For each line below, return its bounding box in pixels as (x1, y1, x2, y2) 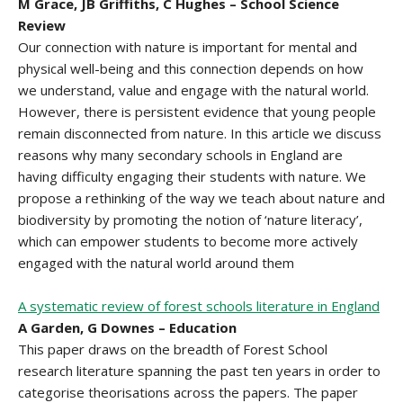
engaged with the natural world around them (18, 254, 294, 272)
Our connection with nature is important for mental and (18, 38, 357, 56)
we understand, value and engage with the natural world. (18, 81, 369, 99)
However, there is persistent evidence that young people (18, 103, 376, 121)
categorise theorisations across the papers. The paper (18, 383, 358, 401)
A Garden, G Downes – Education (18, 318, 240, 336)
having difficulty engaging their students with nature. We (18, 167, 366, 185)
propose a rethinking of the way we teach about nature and (18, 189, 385, 207)
